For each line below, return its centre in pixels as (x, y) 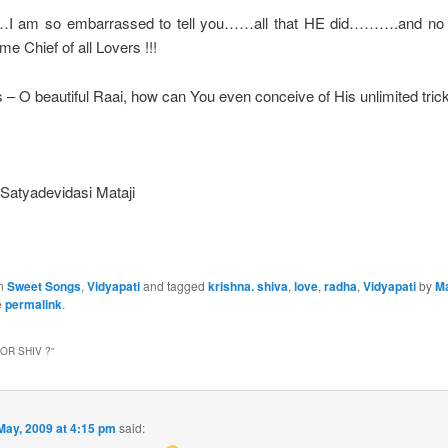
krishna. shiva (248, 286)
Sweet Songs (44, 286)
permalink (34, 304)
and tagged (174, 286)
